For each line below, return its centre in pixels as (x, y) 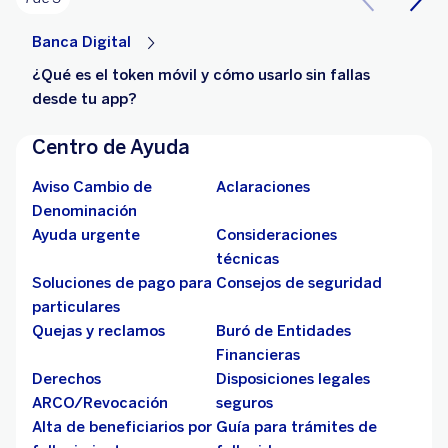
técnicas (247, 259)
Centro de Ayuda (111, 147)
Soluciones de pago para (122, 283)
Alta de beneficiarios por (122, 427)
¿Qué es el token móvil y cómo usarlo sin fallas (201, 75)
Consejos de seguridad (299, 283)
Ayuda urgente (86, 235)
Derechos (66, 379)
